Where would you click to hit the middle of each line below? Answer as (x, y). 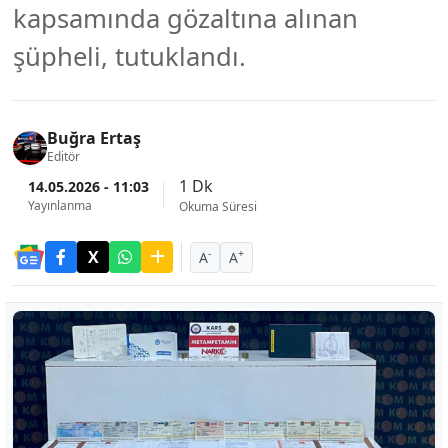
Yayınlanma (60, 205)
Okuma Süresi (218, 206)
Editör (63, 156)
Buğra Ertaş (94, 138)
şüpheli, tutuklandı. (129, 56)
